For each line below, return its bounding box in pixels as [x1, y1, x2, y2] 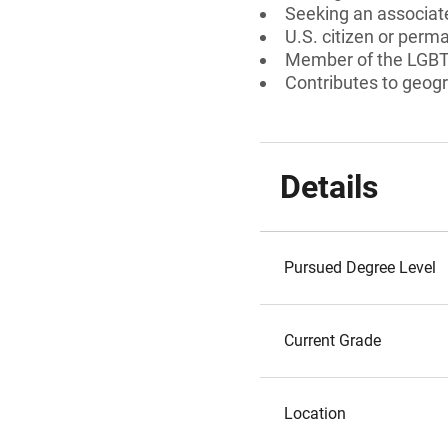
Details [280, 168, 378, 206]
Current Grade [284, 331, 381, 350]
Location [284, 404, 346, 423]
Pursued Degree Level [284, 258, 436, 277]
